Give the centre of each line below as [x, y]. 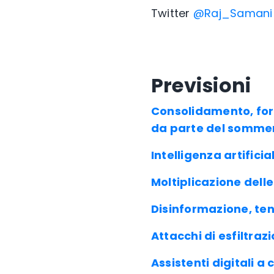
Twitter [172, 13]
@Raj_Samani [233, 13]
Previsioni [201, 85]
